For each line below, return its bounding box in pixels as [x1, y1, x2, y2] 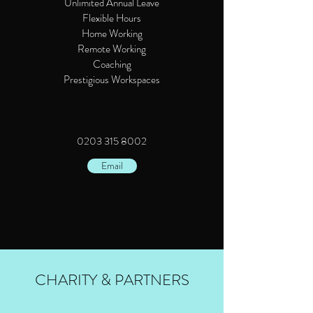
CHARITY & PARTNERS [34, 269, 189, 291]
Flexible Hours [82, 10, 141, 26]
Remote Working [78, 41, 146, 57]
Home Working [81, 26, 143, 41]
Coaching [92, 57, 131, 72]
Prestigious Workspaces [64, 72, 160, 87]
